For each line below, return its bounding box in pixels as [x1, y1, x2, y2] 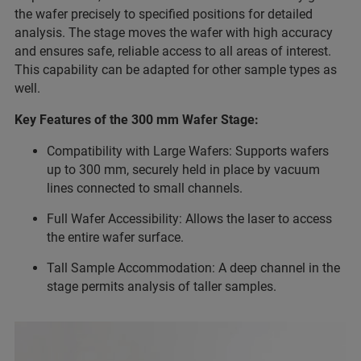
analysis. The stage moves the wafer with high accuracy [15, 24, 333, 40]
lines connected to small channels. [47, 180, 243, 196]
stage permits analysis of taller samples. [47, 278, 276, 294]
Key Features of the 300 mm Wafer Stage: [15, 111, 259, 127]
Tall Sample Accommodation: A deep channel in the [47, 259, 340, 276]
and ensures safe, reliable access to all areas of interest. [15, 43, 331, 59]
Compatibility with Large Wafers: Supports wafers [47, 143, 329, 159]
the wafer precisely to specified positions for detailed [15, 6, 313, 22]
